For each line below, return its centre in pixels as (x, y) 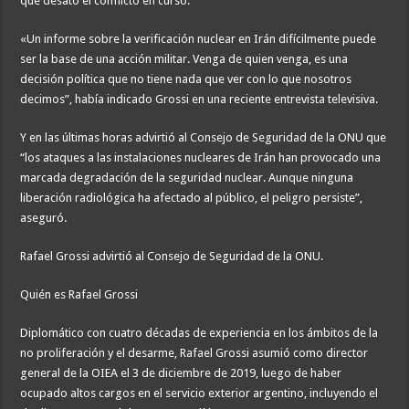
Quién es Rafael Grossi (79, 295)
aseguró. (44, 218)
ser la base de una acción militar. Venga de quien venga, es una (184, 59)
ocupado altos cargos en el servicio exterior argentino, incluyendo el (199, 393)
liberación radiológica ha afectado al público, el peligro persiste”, (192, 198)
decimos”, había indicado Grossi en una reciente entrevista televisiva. (199, 100)
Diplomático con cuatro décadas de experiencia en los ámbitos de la (199, 333)
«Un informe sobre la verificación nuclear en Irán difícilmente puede (199, 39)
